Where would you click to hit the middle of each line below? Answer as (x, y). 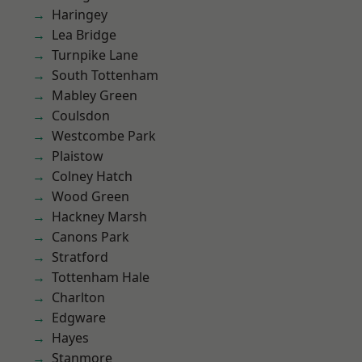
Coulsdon (81, 116)
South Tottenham (105, 75)
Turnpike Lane (95, 55)
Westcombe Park (104, 136)
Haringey (80, 15)
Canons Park (90, 237)
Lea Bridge (84, 35)
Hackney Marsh (99, 217)
